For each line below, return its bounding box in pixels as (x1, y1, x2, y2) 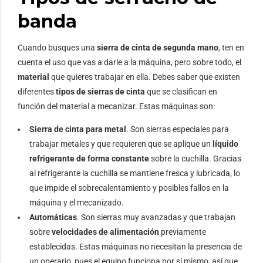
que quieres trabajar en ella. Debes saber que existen (51, 72, 240, 82)
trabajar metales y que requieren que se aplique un (29, 139, 211, 149)
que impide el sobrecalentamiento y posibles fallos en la (29, 183, 229, 193)
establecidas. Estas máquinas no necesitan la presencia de (29, 241, 242, 251)
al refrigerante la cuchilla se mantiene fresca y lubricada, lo (29, 168, 240, 178)
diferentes (18, 86, 56, 96)
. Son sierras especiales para (126, 124, 229, 134)
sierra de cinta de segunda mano (97, 42, 218, 52)
